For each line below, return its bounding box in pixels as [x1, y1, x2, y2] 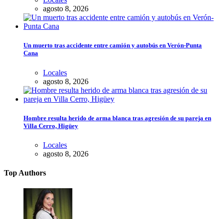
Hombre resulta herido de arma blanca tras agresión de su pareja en [23, 114, 211, 122]
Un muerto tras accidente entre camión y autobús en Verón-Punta [23, 42, 202, 49]
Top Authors [4, 169, 46, 177]
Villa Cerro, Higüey [23, 122, 78, 130]
